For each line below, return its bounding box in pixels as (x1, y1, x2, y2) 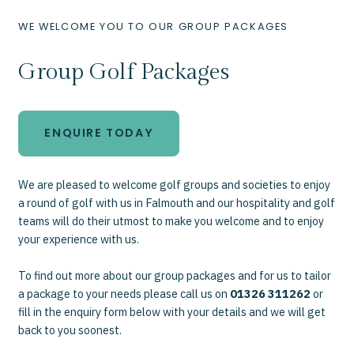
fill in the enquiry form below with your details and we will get (18, 303, 326, 319)
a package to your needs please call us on (18, 285, 231, 301)
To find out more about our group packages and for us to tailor (18, 267, 332, 283)
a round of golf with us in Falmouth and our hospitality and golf (18, 194, 336, 210)
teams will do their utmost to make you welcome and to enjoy (18, 213, 325, 228)
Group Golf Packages (18, 58, 230, 85)
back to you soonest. (18, 322, 122, 337)
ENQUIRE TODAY (44, 125, 154, 141)
